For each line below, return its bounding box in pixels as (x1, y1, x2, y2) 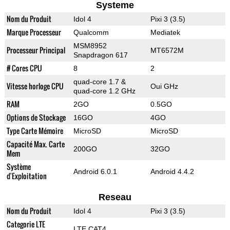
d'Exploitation (6, 170, 47, 182)
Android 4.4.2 (150, 167, 194, 176)
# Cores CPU (6, 63, 42, 74)
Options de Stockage (6, 112, 66, 123)
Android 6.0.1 (73, 167, 117, 176)
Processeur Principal (6, 45, 65, 56)
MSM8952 (73, 42, 107, 50)
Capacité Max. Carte (6, 139, 65, 150)
